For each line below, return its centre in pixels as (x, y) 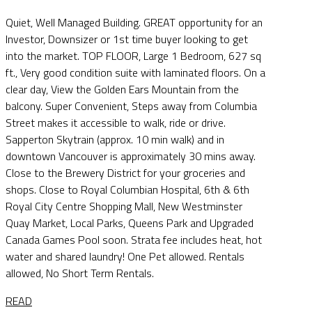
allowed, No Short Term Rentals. (80, 273)
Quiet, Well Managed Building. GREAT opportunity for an (134, 23)
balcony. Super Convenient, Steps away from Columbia (131, 106)
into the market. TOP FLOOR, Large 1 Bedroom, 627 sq (133, 56)
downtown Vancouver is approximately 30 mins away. (131, 156)
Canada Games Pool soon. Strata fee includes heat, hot (134, 240)
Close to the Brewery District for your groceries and (125, 173)
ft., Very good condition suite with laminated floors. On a (135, 73)
